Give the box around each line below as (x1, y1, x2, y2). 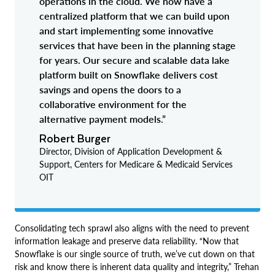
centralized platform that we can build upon (39, 9, 230, 21)
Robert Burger (39, 129, 110, 147)
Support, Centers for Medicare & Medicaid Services (39, 158, 233, 169)
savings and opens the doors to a (39, 83, 181, 95)
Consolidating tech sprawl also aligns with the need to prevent (15, 222, 249, 233)
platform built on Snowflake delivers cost (39, 68, 218, 80)
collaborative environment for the (39, 98, 187, 110)
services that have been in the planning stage (39, 39, 236, 51)
